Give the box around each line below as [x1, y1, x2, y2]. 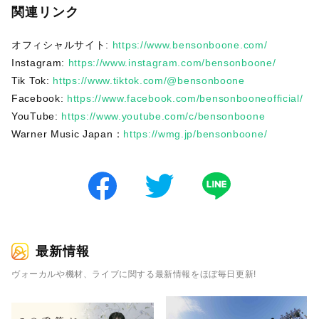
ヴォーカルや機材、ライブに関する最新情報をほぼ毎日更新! [11, 268, 256, 279]
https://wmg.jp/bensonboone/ [123, 127, 268, 140]
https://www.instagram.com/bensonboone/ [68, 56, 276, 68]
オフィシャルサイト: [11, 38, 113, 51]
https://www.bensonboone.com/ [112, 38, 268, 51]
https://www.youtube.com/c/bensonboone [61, 110, 266, 122]
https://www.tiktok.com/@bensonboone [53, 74, 245, 86]
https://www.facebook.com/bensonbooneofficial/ [67, 92, 303, 104]
